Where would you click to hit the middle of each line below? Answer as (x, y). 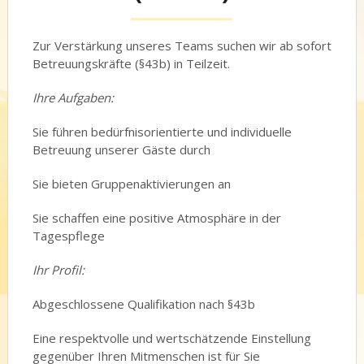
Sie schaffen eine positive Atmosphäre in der (156, 218)
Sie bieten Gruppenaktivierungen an (131, 184)
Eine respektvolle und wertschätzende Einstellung (171, 338)
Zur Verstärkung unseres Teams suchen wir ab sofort (182, 45)
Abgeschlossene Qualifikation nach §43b (143, 304)
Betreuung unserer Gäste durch (121, 149)
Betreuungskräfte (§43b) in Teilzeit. (131, 63)
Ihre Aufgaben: (73, 97)
